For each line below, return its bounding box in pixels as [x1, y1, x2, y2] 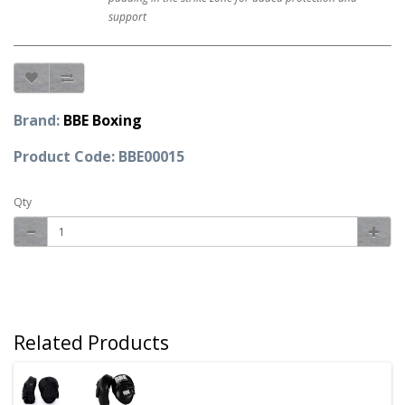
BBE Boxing [63, 110, 142, 130]
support [108, 9, 146, 24]
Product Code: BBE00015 [14, 146, 184, 166]
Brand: [14, 110, 63, 130]
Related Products [14, 330, 169, 355]
